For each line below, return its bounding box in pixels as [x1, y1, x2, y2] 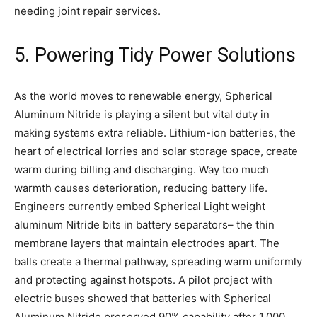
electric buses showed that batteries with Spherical [14, 291, 271, 305]
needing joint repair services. [14, 4, 161, 18]
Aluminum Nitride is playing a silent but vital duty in [14, 107, 270, 121]
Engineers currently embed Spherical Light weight [14, 199, 265, 213]
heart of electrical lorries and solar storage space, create [14, 144, 298, 158]
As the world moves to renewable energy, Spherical [14, 88, 272, 103]
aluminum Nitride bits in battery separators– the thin [14, 217, 275, 231]
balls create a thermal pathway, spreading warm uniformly [14, 254, 302, 268]
